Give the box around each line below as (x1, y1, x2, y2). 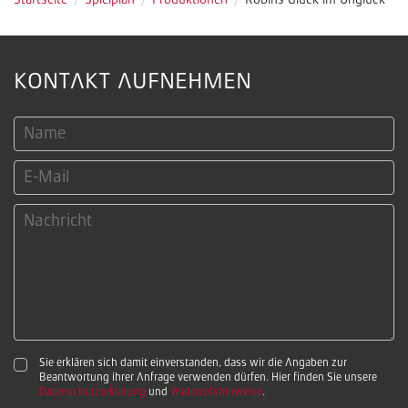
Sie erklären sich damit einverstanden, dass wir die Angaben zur (39, 358, 347, 369)
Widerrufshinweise (170, 387, 262, 398)
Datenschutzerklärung (39, 387, 146, 398)
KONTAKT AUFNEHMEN (14, 71, 251, 94)
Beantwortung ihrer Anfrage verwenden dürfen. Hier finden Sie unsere (39, 372, 377, 383)
